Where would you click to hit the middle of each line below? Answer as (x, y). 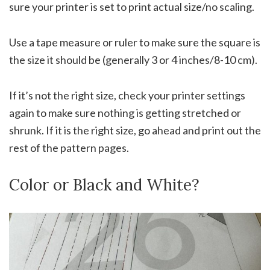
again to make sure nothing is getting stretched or (125, 112)
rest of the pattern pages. (69, 147)
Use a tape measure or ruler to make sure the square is (135, 42)
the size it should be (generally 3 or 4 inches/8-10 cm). (133, 59)
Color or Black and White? (104, 184)
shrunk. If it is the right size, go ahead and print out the (135, 130)
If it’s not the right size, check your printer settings (127, 95)
